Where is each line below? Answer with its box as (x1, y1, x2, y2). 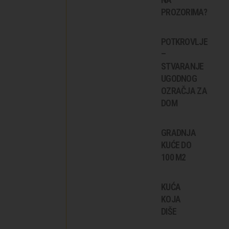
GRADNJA (161, 127, 196, 138)
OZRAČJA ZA (161, 85, 207, 96)
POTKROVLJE (161, 36, 208, 47)
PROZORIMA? (161, 6, 207, 17)
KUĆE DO (161, 139, 191, 150)
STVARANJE (161, 60, 204, 72)
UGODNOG (161, 73, 197, 84)
